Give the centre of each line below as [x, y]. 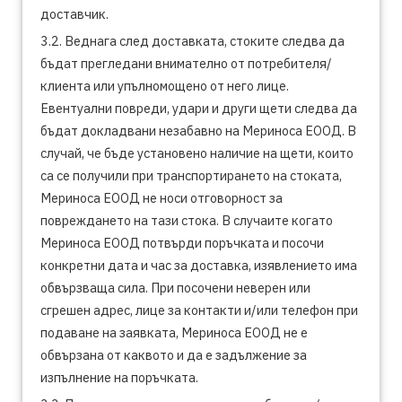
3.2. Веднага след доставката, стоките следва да [192, 41]
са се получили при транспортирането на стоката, [191, 175]
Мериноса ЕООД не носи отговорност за [162, 198]
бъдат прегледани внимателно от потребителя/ [186, 63]
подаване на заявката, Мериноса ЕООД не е [174, 332]
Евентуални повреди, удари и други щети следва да [199, 108]
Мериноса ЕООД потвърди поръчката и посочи [182, 243]
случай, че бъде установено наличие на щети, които [197, 153]
